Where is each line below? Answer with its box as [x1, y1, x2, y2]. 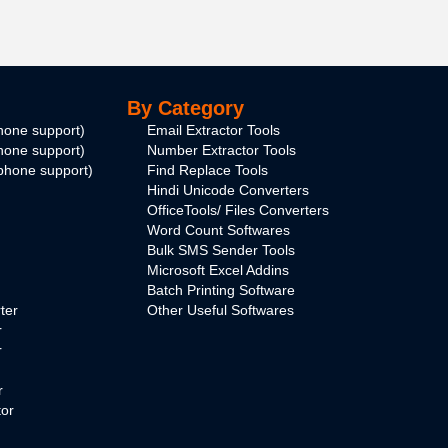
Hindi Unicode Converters [147, 182, 309, 199]
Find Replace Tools [147, 162, 268, 179]
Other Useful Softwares [147, 302, 294, 319]
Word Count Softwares [147, 222, 290, 239]
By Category [127, 97, 244, 120]
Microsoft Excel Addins [147, 262, 289, 279]
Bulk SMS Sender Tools [147, 242, 295, 259]
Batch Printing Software [147, 282, 295, 299]
